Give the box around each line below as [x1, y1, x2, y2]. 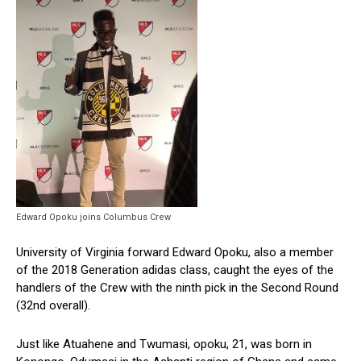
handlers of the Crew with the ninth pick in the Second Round [16, 280, 338, 296]
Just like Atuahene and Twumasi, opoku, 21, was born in [16, 337, 312, 352]
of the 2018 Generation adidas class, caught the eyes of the [16, 263, 334, 278]
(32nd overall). [16, 298, 90, 313]
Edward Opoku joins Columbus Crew [16, 212, 171, 223]
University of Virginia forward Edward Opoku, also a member [16, 245, 334, 260]
